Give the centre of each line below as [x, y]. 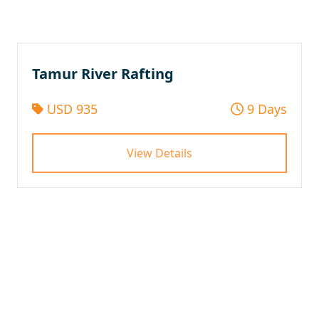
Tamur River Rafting [103, 73]
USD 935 [70, 109]
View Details [159, 153]
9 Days [265, 109]
